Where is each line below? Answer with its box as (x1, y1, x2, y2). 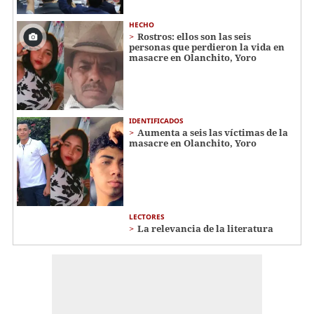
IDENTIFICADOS (129, 115, 184, 125)
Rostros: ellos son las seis (137, 30, 251, 43)
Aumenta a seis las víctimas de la (137, 125, 288, 139)
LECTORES (129, 211, 165, 221)
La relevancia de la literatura (137, 221, 273, 235)
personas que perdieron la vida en (129, 41, 285, 54)
